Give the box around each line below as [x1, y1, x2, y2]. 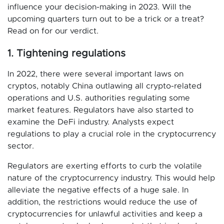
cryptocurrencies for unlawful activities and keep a [7, 210, 202, 218]
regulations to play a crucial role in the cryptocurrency [7, 130, 216, 138]
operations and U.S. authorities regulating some [7, 94, 190, 102]
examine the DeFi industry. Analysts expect [7, 118, 174, 126]
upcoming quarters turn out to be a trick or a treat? [7, 15, 204, 23]
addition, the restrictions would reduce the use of [7, 198, 197, 206]
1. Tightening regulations [7, 48, 125, 59]
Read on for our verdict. [7, 27, 98, 35]
